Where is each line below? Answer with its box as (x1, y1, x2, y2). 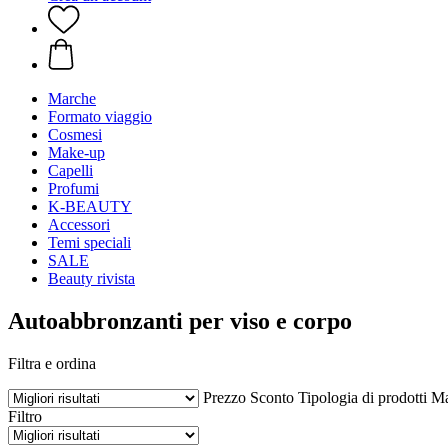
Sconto (250, 388, 294, 406)
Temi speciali (48, 234, 131, 251)
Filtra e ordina (8, 354, 96, 372)
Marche (48, 90, 96, 107)
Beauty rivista (48, 270, 135, 287)
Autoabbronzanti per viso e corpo (8, 307, 352, 334)
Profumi (48, 180, 99, 197)
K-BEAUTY (48, 198, 132, 215)
